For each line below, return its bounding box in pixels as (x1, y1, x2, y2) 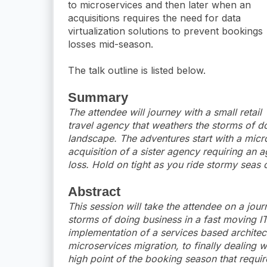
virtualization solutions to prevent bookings (68, 24, 263, 37)
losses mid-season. (68, 38, 153, 50)
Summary (68, 89, 128, 105)
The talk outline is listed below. (68, 64, 206, 76)
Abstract (68, 184, 120, 199)
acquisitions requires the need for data (68, 11, 241, 24)
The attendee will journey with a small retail (68, 105, 262, 118)
